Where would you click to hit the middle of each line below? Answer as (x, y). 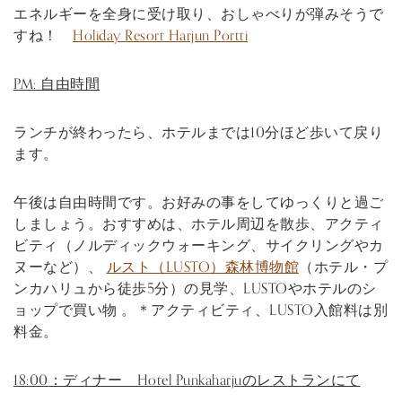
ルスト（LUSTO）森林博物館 (202, 267)
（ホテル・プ (343, 267)
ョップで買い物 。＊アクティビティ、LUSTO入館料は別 (201, 310)
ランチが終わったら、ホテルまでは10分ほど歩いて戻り (198, 132)
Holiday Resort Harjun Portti (160, 35)
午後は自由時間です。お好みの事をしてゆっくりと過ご (199, 202)
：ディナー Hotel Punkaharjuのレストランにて (204, 380)
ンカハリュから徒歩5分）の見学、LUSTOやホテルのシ (195, 288)
